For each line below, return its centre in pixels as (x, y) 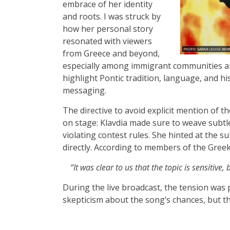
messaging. (84, 91)
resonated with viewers (107, 41)
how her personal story (108, 29)
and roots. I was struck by (112, 17)
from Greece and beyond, (111, 54)
